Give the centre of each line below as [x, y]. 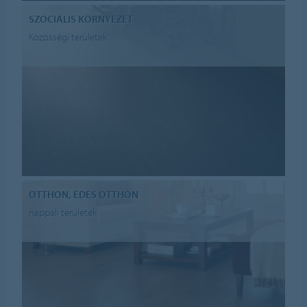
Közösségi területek [68, 37]
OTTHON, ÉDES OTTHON [84, 194]
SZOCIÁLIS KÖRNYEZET [81, 19]
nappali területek [63, 212]
